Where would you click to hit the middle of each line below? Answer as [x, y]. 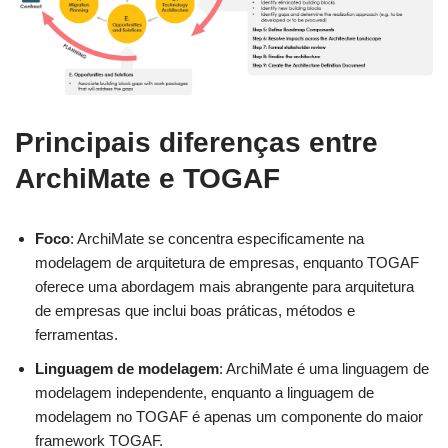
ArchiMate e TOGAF [147, 179]
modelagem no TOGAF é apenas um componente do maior [229, 417]
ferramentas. [76, 335]
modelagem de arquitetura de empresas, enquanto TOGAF [227, 263]
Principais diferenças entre [196, 143]
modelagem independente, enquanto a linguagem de [204, 393]
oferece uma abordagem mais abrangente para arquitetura [224, 287]
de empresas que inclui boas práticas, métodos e [195, 311]
